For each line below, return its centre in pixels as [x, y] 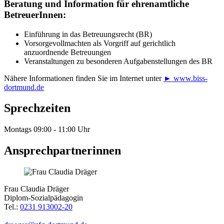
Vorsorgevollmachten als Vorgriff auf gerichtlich [100, 43]
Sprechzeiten [37, 108]
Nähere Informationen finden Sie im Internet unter [84, 78]
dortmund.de [24, 87]
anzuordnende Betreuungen [67, 52]
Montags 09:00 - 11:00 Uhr [47, 129]
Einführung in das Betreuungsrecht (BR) [88, 34]
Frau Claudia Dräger [36, 189]
